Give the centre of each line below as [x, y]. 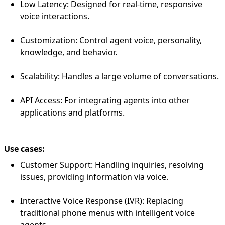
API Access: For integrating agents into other [105, 100]
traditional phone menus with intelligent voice [107, 213]
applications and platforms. [72, 112]
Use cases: [24, 148]
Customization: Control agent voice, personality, [111, 40]
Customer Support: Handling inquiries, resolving [112, 164]
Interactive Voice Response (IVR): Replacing [102, 201]
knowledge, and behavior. [69, 52]
